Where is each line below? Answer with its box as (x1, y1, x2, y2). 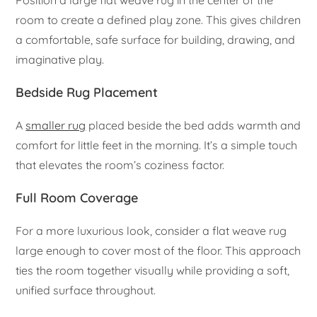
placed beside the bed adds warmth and (86, 118, 301, 133)
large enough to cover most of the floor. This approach (16, 243, 301, 258)
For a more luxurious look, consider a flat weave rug (16, 224, 287, 238)
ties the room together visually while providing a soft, (16, 263, 290, 278)
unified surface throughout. (16, 283, 156, 298)
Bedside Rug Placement (16, 84, 158, 101)
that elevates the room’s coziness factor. (16, 158, 225, 173)
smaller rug (25, 118, 86, 133)
